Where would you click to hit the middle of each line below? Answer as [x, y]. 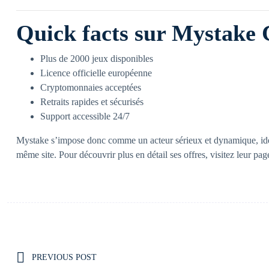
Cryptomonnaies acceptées [91, 87]
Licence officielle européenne [96, 73]
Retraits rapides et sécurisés [92, 102]
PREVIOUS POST [64, 257]
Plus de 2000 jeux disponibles [97, 59]
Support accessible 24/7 [85, 116]
